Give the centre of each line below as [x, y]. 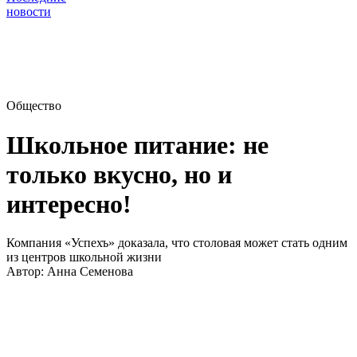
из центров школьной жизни [84, 257]
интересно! [69, 204]
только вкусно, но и [119, 174]
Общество [34, 106]
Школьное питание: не [137, 145]
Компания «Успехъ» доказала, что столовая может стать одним [177, 243]
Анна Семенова [90, 272]
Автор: [27, 272]
